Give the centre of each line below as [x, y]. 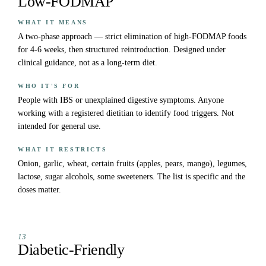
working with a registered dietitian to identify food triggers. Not [126, 113]
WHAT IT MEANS [53, 23]
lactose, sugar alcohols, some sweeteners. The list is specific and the [132, 177]
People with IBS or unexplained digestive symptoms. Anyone [121, 100]
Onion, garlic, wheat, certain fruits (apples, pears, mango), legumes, [132, 164]
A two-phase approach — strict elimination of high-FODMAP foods [132, 37]
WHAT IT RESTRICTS [63, 150]
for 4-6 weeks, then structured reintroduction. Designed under [122, 50]
